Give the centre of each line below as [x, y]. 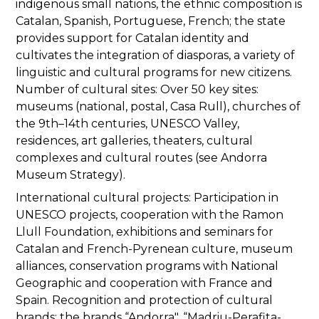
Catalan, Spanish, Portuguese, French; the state [151, 21]
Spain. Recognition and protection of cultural [144, 300]
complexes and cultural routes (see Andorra [141, 158]
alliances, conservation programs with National [147, 266]
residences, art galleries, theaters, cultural [134, 141]
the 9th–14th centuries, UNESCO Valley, [127, 124]
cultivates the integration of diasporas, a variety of [155, 56]
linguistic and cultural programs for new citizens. [154, 73]
